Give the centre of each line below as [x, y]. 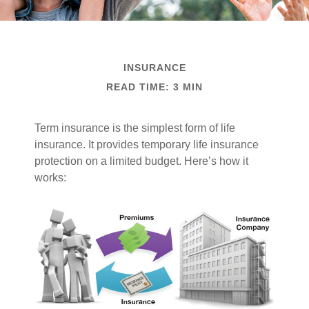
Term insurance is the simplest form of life [135, 128]
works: [50, 178]
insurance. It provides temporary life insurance [147, 144]
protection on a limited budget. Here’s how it [141, 161]
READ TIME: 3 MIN [154, 87]
